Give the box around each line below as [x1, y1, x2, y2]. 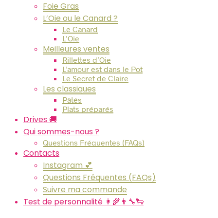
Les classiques [43, 83, 96, 94]
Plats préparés [62, 104, 113, 113]
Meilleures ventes [43, 43, 109, 54]
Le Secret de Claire [62, 73, 128, 83]
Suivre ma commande [43, 184, 127, 195]
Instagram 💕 [43, 160, 92, 171]
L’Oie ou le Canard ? [43, 13, 118, 24]
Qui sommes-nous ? [23, 126, 99, 137]
